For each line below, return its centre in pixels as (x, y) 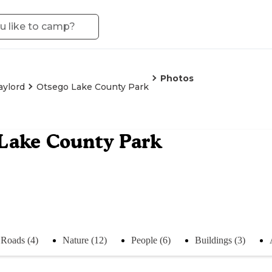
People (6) (151, 240)
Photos (177, 78)
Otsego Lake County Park (93, 87)
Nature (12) (85, 240)
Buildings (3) (220, 240)
